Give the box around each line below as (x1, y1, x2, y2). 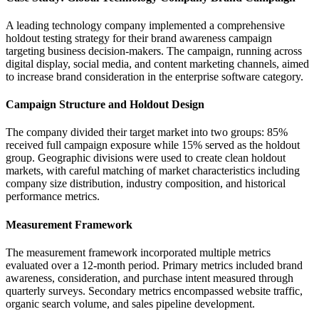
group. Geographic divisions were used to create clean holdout (6, 152, 286, 164)
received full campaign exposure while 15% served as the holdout (6, 139, 300, 152)
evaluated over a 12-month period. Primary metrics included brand (6, 259, 303, 271)
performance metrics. (6, 190, 100, 203)
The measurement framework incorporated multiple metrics (6, 246, 271, 258)
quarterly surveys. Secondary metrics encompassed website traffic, (6, 285, 303, 297)
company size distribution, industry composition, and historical (6, 177, 286, 190)
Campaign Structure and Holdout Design (6, 98, 204, 111)
